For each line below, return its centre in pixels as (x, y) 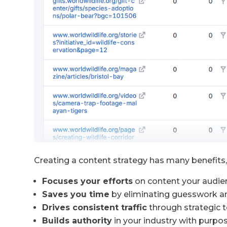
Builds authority (77, 220)
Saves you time (76, 194)
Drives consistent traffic (95, 207)
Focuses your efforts (88, 181)
